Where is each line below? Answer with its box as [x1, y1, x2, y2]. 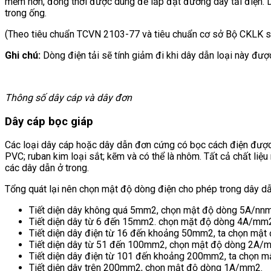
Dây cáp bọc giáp [5, 114, 93, 128]
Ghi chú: [5, 49, 41, 61]
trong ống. [5, 7, 47, 19]
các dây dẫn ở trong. [5, 162, 89, 174]
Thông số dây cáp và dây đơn [5, 91, 132, 103]
